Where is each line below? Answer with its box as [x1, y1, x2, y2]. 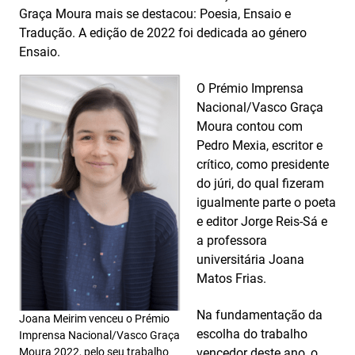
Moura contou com [197, 119, 303, 134]
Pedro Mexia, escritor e [197, 138, 323, 153]
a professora [197, 233, 267, 248]
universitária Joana [197, 252, 304, 267]
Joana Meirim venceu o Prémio [19, 312, 170, 325]
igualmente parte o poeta [197, 195, 336, 210]
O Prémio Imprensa [197, 81, 303, 96]
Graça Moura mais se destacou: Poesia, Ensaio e [19, 6, 291, 21]
